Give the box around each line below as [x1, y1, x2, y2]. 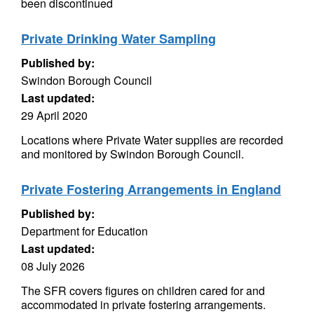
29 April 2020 [21, 107, 88, 123]
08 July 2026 [21, 258, 85, 274]
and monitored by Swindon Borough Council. [21, 146, 244, 162]
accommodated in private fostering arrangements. [21, 296, 266, 313]
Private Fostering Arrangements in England [21, 180, 281, 198]
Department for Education [21, 223, 148, 239]
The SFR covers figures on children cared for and [21, 282, 265, 299]
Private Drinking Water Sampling [21, 29, 216, 48]
